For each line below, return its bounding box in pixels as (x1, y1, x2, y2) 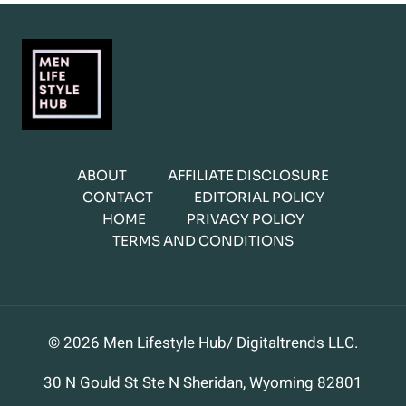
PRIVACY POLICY (186, 209, 304, 227)
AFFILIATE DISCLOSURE (168, 166, 329, 184)
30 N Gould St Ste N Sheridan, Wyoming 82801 (43, 372, 362, 395)
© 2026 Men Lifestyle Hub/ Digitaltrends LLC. (48, 332, 358, 355)
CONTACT (82, 188, 153, 206)
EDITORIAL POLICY (193, 188, 324, 206)
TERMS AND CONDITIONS (112, 231, 294, 249)
